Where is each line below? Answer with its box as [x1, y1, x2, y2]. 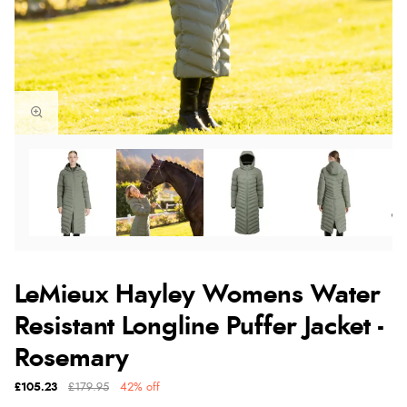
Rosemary [15, 345, 129, 372]
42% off [120, 381, 160, 393]
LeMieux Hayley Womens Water [15, 282, 381, 308]
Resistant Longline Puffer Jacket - [15, 313, 383, 340]
